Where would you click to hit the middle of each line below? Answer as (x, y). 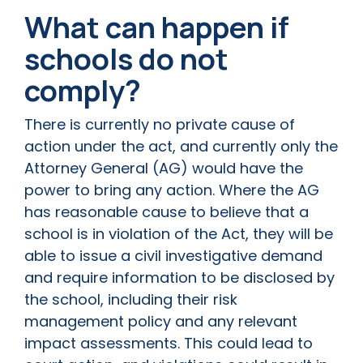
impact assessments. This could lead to (169, 344)
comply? (83, 91)
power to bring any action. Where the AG (172, 190)
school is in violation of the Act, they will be (179, 234)
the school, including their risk (131, 300)
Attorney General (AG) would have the (164, 169)
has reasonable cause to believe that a (167, 212)
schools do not (126, 59)
